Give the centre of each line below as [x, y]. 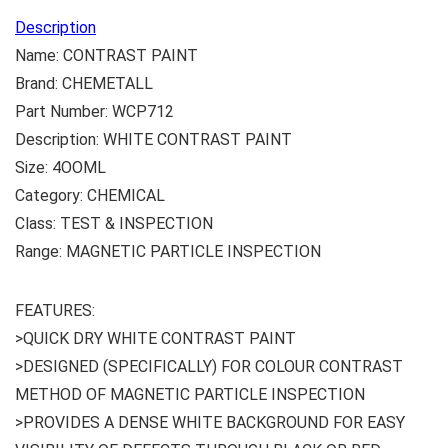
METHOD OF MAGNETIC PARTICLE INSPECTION [190, 394]
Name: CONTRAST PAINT [106, 55]
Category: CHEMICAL [90, 195]
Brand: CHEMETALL [84, 83]
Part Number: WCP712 [94, 111]
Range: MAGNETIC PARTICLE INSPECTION [168, 251]
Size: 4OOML [60, 167]
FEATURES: [55, 310]
